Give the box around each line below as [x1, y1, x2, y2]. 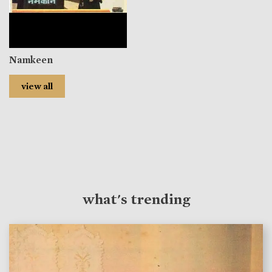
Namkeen [9, 53, 53, 66]
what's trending [81, 189, 191, 208]
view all [21, 80, 53, 92]
